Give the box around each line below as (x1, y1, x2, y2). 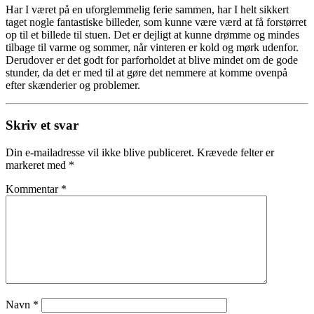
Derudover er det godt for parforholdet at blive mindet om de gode (6, 54, 298, 67)
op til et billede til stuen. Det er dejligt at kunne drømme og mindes (6, 29, 299, 41)
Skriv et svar (6, 117, 78, 132)
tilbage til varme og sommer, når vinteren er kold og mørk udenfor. (6, 41, 299, 54)
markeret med (6, 158, 69, 171)
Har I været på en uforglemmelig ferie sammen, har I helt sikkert (6, 4, 289, 16)
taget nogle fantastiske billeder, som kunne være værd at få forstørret (6, 16, 306, 29)
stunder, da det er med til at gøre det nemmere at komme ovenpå (6, 67, 287, 79)
